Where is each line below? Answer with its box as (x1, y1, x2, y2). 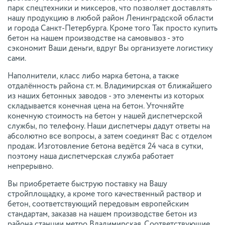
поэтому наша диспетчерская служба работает (8, 153, 174, 161)
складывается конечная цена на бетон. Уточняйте (8, 102, 184, 111)
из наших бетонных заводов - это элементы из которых (8, 92, 204, 101)
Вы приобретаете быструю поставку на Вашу (8, 180, 167, 189)
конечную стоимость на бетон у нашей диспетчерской (8, 113, 202, 121)
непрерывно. (8, 163, 53, 171)
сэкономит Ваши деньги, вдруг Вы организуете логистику (8, 45, 213, 53)
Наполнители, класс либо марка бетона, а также (8, 72, 179, 81)
